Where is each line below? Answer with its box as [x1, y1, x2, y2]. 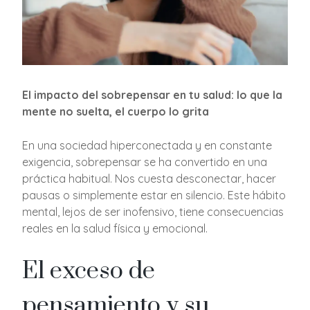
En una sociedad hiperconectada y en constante [22, 138, 273, 152]
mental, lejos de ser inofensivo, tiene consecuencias [22, 204, 284, 219]
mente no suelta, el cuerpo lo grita [22, 104, 210, 118]
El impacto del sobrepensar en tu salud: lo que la [22, 87, 283, 102]
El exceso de [22, 255, 156, 286]
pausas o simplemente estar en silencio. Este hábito [22, 188, 286, 202]
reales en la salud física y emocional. [22, 221, 208, 235]
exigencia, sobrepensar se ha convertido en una [22, 154, 268, 169]
